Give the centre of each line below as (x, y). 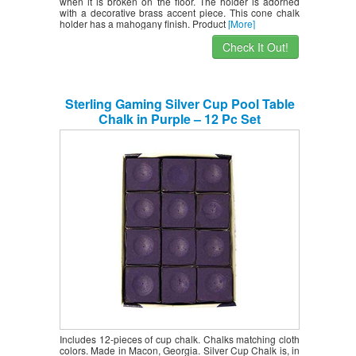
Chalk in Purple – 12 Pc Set (180, 118)
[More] (242, 23)
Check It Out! (255, 46)
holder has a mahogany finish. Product (144, 23)
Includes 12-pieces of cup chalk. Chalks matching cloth (180, 339)
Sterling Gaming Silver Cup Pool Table (180, 103)
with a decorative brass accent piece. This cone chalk (180, 12)
